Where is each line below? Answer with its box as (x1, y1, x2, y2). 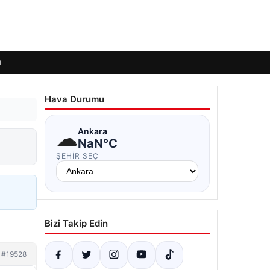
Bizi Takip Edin (45, 218, 108, 229)
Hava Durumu (45, 93, 104, 105)
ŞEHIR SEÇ (56, 151, 99, 160)
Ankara (78, 125, 107, 136)
